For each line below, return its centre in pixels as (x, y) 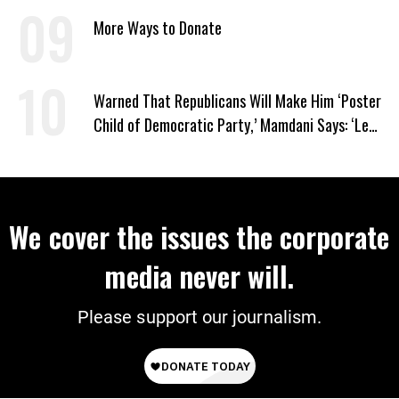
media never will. (199, 276)
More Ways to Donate (158, 28)
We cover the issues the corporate (199, 237)
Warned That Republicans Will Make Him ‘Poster (237, 101)
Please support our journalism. (199, 318)
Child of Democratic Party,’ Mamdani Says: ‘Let (234, 125)
